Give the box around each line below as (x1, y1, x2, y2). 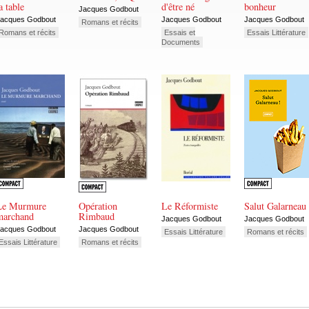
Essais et (164, 28, 195, 37)
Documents (161, 37, 200, 46)
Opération (79, 199, 117, 213)
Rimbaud (79, 210, 114, 223)
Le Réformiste (161, 199, 218, 213)
